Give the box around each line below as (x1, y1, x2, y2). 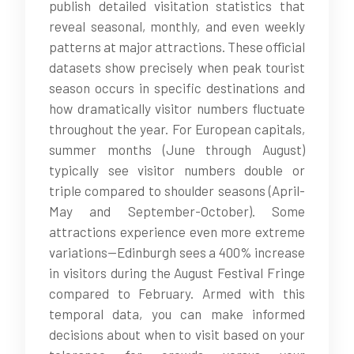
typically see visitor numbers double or (49, 162, 305, 178)
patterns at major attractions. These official (49, 39, 305, 55)
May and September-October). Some (49, 203, 305, 219)
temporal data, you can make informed (49, 306, 305, 322)
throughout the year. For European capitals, (49, 121, 305, 137)
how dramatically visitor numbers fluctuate (49, 100, 305, 116)
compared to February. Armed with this (49, 285, 305, 301)
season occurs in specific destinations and (49, 80, 305, 96)
